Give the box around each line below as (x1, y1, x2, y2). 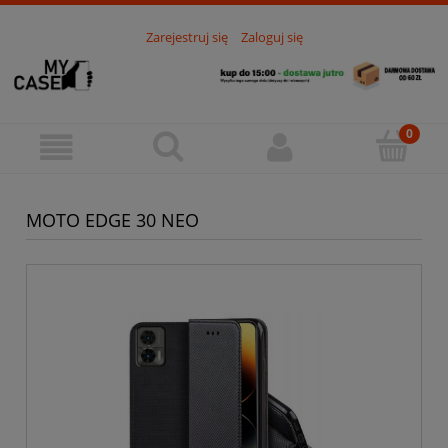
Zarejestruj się (145, 28, 228, 47)
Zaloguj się (240, 28, 303, 47)
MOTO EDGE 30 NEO (26, 207, 199, 232)
